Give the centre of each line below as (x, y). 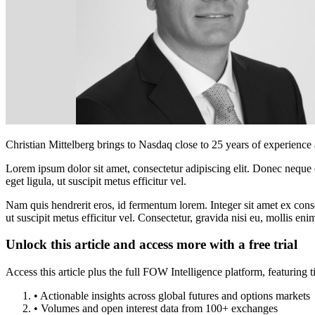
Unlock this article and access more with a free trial (152, 245)
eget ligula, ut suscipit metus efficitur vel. (96, 181)
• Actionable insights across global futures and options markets (172, 296)
